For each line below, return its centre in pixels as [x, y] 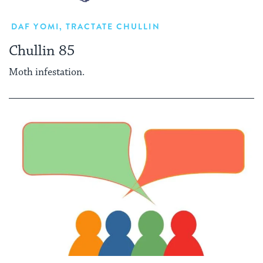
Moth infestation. [47, 73]
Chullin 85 [42, 50]
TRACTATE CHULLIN [113, 26]
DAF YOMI [35, 26]
